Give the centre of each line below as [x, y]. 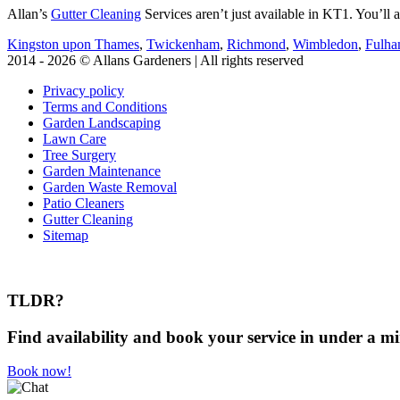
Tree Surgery [79, 155]
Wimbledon [325, 45]
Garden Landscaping [102, 123]
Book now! [39, 371]
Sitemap [66, 236]
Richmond [256, 45]
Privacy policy [83, 91]
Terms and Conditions [105, 107]
